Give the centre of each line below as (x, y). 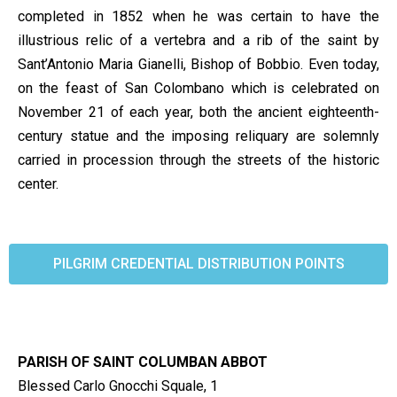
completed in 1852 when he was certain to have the (198, 16)
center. (38, 183)
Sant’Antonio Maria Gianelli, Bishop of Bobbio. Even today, (198, 64)
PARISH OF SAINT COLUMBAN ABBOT (144, 362)
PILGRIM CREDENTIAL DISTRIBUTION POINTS (198, 263)
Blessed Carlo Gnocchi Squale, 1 (118, 385)
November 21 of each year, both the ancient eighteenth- (198, 112)
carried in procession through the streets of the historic (198, 160)
